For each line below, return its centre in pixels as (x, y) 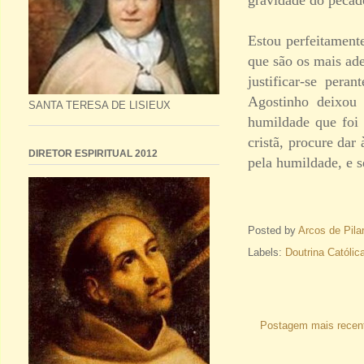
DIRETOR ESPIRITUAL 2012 (93, 154)
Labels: (266, 252)
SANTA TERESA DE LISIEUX (100, 105)
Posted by (273, 230)
